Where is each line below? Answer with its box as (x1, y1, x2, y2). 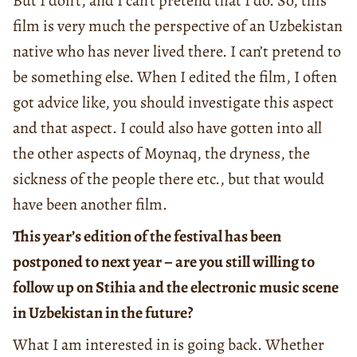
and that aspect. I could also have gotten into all (13, 117, 322, 139)
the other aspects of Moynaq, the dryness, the (13, 143, 310, 165)
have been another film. (13, 194, 177, 216)
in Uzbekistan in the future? (13, 302, 193, 324)
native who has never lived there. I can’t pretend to (13, 41, 341, 63)
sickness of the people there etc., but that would (13, 168, 324, 190)
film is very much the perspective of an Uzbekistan (13, 15, 343, 37)
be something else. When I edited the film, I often (13, 66, 337, 88)
